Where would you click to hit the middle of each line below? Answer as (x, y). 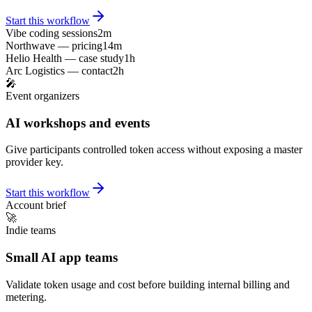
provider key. (34, 162)
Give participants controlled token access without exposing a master (154, 150)
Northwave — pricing (54, 45)
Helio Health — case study (65, 58)
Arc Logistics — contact (59, 70)
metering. (26, 297)
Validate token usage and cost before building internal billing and (148, 284)
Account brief (36, 205)
